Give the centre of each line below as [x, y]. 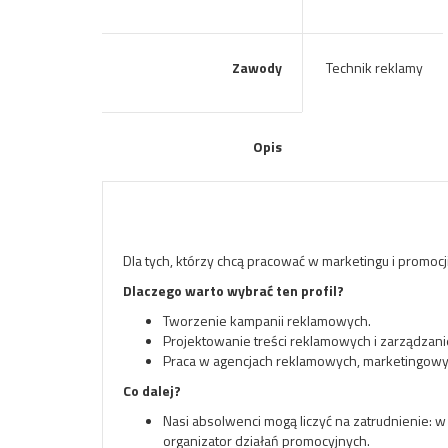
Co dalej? [152, 390]
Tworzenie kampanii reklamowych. [267, 320]
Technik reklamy [373, 67]
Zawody [257, 67]
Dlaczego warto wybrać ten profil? [233, 290]
